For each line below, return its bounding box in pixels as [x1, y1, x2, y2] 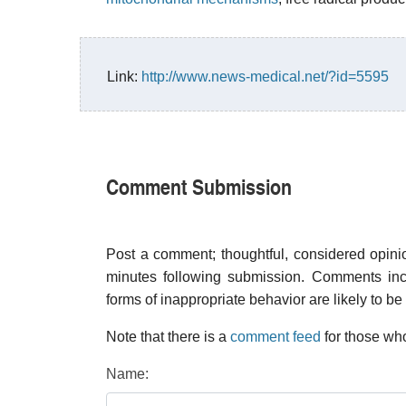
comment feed [230, 329, 321, 344]
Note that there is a [106, 329, 230, 344]
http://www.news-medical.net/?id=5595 [141, 69, 389, 84]
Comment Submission [106, 170, 292, 201]
